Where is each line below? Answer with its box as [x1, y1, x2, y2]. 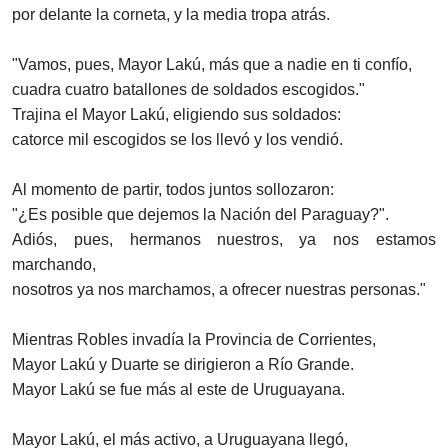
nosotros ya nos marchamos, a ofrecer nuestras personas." [12, 281, 426, 299]
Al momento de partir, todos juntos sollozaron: [12, 181, 334, 199]
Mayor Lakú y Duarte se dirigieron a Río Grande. [12, 356, 354, 374]
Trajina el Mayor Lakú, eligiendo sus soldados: [12, 106, 341, 124]
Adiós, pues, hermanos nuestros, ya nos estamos [12, 231, 436, 249]
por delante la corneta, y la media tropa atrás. [12, 6, 330, 24]
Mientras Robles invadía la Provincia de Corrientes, [12, 331, 376, 349]
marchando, [12, 256, 96, 274]
